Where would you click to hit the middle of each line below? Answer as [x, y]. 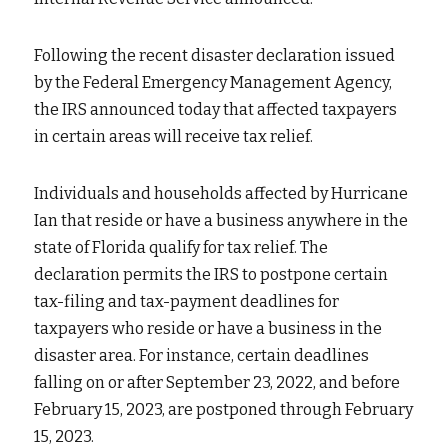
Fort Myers [143, 34]
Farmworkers [124, 127]
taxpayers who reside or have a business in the [208, 328]
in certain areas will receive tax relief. [173, 136]
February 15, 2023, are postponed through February [223, 409]
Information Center [146, 219]
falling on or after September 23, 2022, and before [217, 382]
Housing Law [123, 173]
